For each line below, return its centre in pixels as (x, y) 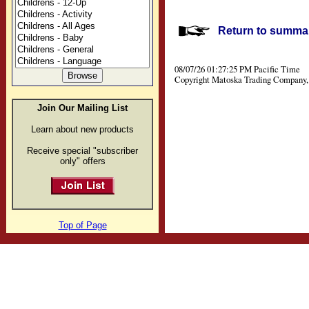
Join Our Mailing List (82, 108)
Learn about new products (82, 130)
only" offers (82, 161)
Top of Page (82, 226)
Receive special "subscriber (82, 151)
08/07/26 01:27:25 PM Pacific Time (237, 69)
